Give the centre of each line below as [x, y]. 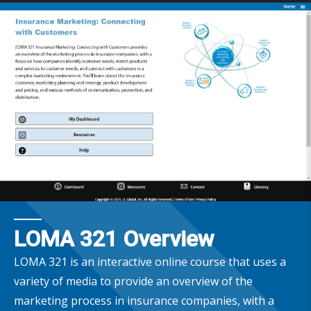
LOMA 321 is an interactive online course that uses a [150, 261]
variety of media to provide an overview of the [133, 281]
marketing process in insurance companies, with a [144, 300]
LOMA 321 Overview [114, 238]
